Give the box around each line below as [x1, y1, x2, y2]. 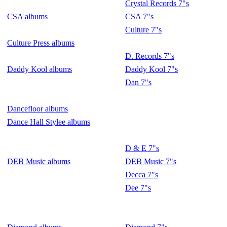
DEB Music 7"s [125, 157, 176, 166]
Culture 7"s [125, 25, 162, 34]
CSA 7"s [125, 12, 154, 21]
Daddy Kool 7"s [125, 65, 178, 73]
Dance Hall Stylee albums [7, 118, 90, 126]
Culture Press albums [7, 39, 74, 47]
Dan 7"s [125, 78, 152, 87]
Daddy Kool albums [7, 65, 72, 73]
